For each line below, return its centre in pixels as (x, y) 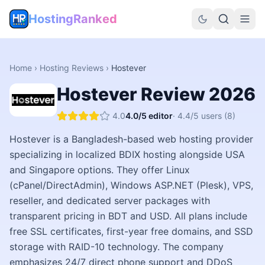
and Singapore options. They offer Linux (100, 170)
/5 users (206, 116)
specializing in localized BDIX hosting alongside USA (127, 154)
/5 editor (156, 116)
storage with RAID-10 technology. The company (117, 247)
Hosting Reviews (72, 68)
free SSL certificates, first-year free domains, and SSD (131, 231)
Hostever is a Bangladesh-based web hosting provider (131, 139)
